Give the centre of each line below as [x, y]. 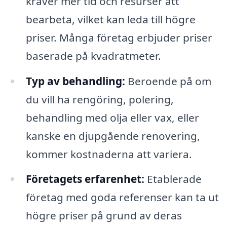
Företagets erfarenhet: [85, 179]
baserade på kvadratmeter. [93, 55]
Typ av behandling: [75, 81]
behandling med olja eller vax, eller [112, 117]
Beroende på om [168, 81]
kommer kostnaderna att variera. [109, 154]
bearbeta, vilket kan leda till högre [110, 19]
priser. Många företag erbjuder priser [119, 37]
